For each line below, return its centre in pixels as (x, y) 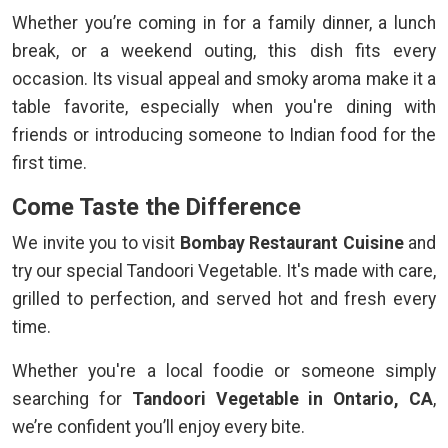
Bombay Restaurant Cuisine (291, 243)
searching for (72, 399)
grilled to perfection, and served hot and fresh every (224, 299)
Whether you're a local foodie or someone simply (224, 371)
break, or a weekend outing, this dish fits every (224, 51)
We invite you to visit (96, 243)
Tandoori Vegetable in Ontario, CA (282, 399)
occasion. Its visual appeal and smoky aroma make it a (224, 79)
